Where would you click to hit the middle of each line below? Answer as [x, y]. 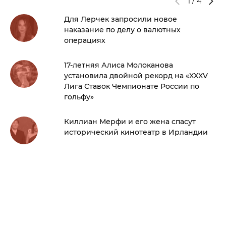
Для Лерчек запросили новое [121, 19]
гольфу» [79, 97]
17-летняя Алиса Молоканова [119, 65]
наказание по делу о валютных [122, 30]
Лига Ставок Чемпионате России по [132, 87]
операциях [85, 41]
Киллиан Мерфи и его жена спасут [130, 122]
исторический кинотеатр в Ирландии [136, 132]
